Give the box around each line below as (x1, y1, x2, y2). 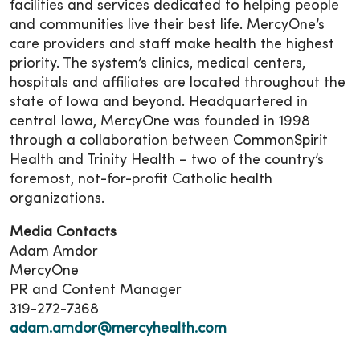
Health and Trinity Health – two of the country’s (10, 153, 324, 168)
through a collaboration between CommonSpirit (10, 134, 328, 149)
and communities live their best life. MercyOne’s (10, 18, 325, 33)
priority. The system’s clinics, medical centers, (10, 57, 305, 72)
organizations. (10, 192, 104, 207)
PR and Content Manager (10, 284, 186, 298)
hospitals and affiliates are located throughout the (10, 76, 346, 91)
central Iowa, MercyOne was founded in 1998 (10, 115, 310, 129)
